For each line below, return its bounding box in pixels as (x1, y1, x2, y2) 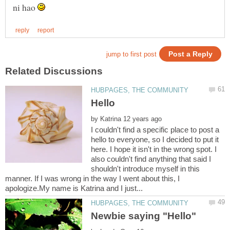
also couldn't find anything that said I (91, 154, 212, 163)
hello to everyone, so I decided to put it (91, 135, 219, 144)
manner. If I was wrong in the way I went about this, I (5, 174, 180, 183)
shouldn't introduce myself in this (91, 164, 200, 173)
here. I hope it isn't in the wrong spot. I (91, 144, 217, 154)
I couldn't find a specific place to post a (91, 125, 220, 134)
